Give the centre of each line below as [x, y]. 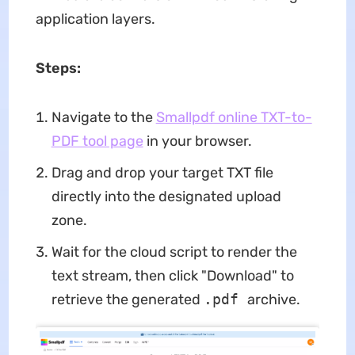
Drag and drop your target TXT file [162, 173]
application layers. [95, 19]
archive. [273, 300]
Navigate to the [103, 117]
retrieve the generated [127, 300]
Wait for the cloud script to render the [174, 252]
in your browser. [197, 141]
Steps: [58, 68]
